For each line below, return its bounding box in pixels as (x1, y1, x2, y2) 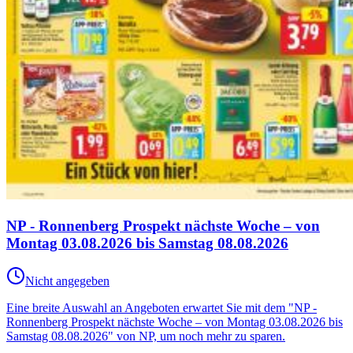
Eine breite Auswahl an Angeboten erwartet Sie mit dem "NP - (6, 301, 317, 315)
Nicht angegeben (25, 274, 110, 288)
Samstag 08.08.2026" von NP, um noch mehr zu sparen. (6, 329, 285, 344)
